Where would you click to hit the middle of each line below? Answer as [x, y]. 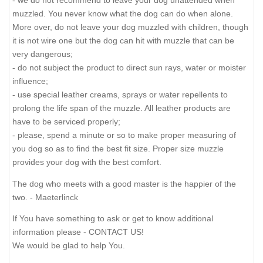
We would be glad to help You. [69, 246]
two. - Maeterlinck [45, 197]
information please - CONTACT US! [78, 232]
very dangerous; [43, 54]
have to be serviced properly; [66, 122]
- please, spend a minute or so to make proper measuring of [124, 135]
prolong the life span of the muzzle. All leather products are [122, 108]
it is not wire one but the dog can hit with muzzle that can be [123, 41]
